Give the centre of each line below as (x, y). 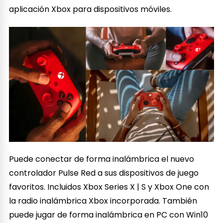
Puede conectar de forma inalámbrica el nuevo (102, 159)
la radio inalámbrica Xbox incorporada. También (103, 201)
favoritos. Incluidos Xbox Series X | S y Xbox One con (109, 187)
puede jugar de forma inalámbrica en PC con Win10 (109, 215)
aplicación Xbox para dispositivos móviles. (91, 9)
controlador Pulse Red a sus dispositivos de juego (104, 173)
